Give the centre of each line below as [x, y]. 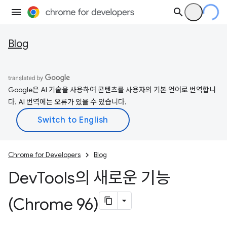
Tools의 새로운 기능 [104, 178]
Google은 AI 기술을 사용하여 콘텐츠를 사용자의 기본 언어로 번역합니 [112, 90]
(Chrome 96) [53, 204]
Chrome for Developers [44, 155]
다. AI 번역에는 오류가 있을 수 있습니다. [67, 102]
